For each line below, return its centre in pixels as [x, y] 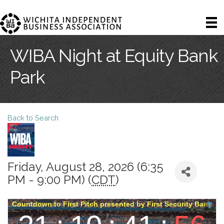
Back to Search [33, 118]
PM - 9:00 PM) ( [49, 180]
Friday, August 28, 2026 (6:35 [85, 167]
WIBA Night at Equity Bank [114, 56]
